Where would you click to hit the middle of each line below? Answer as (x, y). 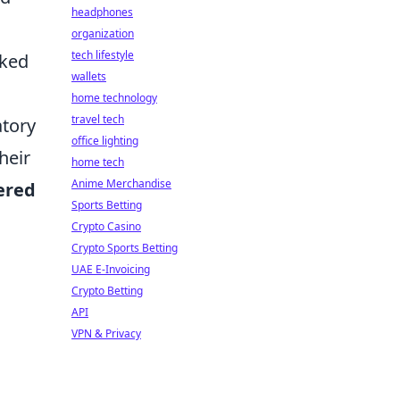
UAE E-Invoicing (111, 269)
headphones (102, 12)
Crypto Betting (107, 291)
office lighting (105, 141)
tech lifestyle (103, 55)
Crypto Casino (106, 226)
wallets (89, 76)
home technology (114, 98)
